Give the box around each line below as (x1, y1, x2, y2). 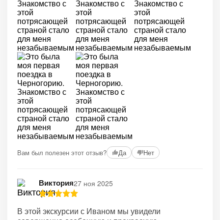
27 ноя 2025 (74, 178, 113, 188)
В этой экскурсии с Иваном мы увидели (17, 205, 161, 217)
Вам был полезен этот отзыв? (17, 147, 107, 157)
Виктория (39, 177, 74, 188)
